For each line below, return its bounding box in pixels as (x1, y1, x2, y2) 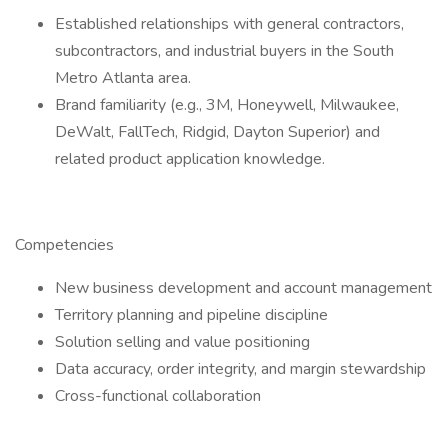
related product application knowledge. (55, 148, 325, 170)
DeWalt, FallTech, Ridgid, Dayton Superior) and (55, 121, 380, 143)
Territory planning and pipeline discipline (55, 304, 328, 326)
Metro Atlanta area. (55, 67, 191, 89)
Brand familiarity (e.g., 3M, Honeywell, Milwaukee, (55, 94, 399, 116)
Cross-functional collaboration (55, 385, 261, 407)
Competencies (15, 234, 114, 256)
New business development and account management (55, 277, 432, 299)
